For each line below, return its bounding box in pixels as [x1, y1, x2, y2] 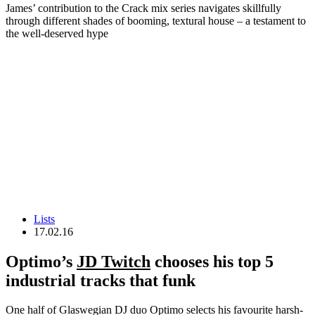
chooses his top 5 [150, 252, 274, 271]
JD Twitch [77, 252, 150, 271]
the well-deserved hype [6, 27, 108, 40]
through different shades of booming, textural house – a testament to [6, 15, 306, 27]
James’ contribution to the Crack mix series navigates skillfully [6, 2, 281, 15]
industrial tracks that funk [6, 271, 195, 290]
